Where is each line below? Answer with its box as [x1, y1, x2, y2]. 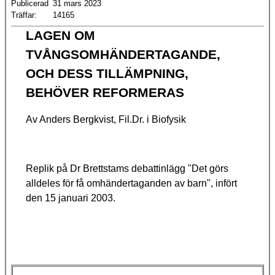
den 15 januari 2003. [26, 193, 115, 204]
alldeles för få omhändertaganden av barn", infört [26, 178, 237, 189]
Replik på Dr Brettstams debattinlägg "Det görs [26, 163, 228, 174]
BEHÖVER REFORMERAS [26, 85, 184, 101]
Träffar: [11, 10, 37, 20]
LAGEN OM [26, 28, 95, 44]
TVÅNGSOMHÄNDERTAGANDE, [26, 47, 220, 63]
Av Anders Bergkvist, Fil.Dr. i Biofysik [26, 114, 186, 125]
